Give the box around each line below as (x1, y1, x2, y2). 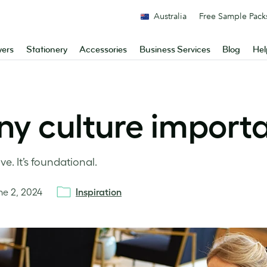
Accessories (79, 44, 128, 55)
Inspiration (76, 187, 122, 197)
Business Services (139, 44, 210, 55)
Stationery (26, 44, 67, 55)
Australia (154, 11, 187, 21)
